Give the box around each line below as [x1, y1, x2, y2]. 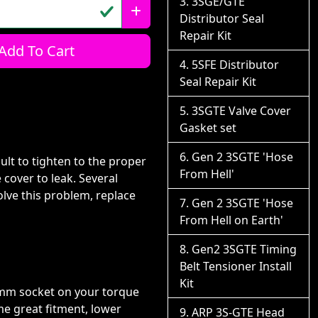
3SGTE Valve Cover [192, 103, 291, 119]
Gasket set [180, 120, 236, 136]
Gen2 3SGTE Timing [192, 241, 297, 257]
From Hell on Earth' [180, 212, 283, 228]
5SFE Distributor [192, 57, 279, 72]
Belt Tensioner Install [180, 258, 292, 274]
